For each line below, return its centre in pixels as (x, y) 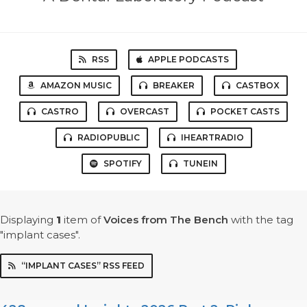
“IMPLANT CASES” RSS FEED (83, 266)
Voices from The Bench (166, 220)
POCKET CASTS (245, 112)
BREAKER (174, 86)
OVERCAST (145, 112)
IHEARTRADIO (212, 138)
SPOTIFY (122, 164)
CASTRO (60, 112)
